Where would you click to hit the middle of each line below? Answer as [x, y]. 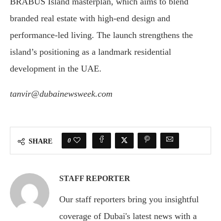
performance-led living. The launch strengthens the [101, 35]
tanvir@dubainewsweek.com [61, 94]
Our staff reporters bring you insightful [129, 200]
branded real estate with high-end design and [90, 18]
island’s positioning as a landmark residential [91, 52]
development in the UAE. [56, 69]
